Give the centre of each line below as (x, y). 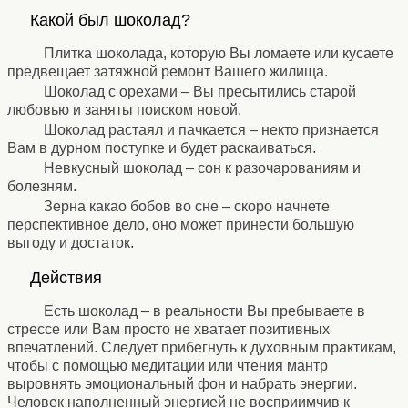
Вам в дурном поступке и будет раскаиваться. (162, 148)
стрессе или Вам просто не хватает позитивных (168, 329)
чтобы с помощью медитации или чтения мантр (168, 365)
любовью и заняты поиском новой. (124, 109)
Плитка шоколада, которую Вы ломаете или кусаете (219, 53)
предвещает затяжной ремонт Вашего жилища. (168, 71)
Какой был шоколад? (110, 20)
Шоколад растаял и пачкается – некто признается (211, 129)
